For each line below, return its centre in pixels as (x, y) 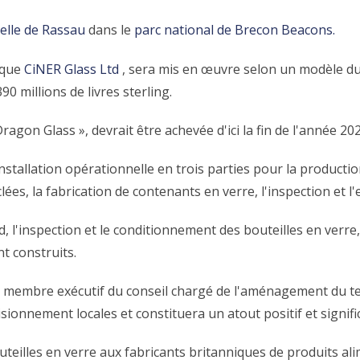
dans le (110, 30)
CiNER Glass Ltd (74, 69)
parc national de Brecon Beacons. (235, 30)
